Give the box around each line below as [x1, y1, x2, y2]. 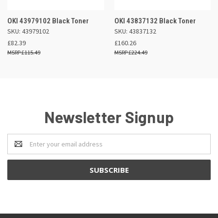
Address [7, 144, 32, 153]
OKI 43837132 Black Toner [114, 16, 196, 25]
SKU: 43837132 [114, 26, 156, 36]
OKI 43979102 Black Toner [7, 16, 89, 25]
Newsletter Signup [44, 107, 174, 126]
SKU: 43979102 [7, 26, 49, 36]
